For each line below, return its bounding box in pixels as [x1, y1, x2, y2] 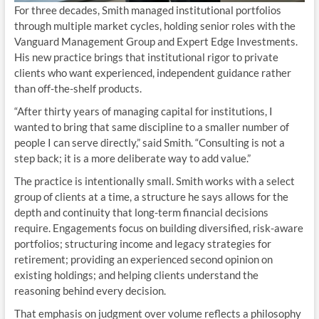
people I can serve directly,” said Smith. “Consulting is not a [14, 135, 285, 149]
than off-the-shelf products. [14, 81, 142, 95]
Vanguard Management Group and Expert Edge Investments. [14, 34, 298, 48]
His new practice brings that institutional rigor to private [14, 50, 278, 63]
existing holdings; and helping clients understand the [14, 268, 258, 281]
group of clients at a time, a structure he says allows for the [14, 189, 288, 203]
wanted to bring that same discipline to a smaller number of [14, 120, 289, 133]
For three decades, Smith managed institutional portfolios [14, 3, 281, 16]
